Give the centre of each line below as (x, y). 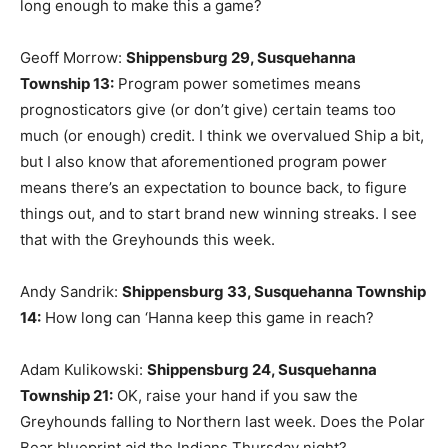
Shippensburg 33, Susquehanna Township (274, 292)
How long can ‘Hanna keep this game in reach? (207, 318)
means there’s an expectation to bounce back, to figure (213, 188)
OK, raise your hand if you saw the (235, 396)
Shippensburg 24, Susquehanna (262, 370)
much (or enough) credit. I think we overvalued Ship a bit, (222, 136)
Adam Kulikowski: (83, 370)
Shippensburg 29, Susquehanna (241, 58)
